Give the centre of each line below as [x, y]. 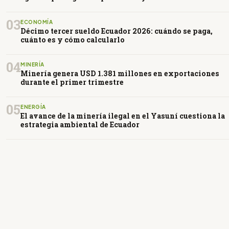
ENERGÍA [33, 107]
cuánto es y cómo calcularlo [73, 39]
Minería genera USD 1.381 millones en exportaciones [120, 73]
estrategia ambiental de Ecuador [80, 124]
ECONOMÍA [37, 22]
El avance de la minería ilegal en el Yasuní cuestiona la [123, 116]
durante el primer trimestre [72, 82]
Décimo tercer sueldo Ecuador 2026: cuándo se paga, [117, 31]
